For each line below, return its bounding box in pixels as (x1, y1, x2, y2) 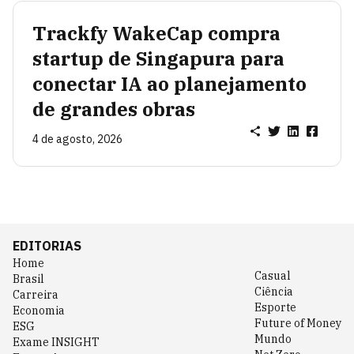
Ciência (254, 284, 293, 299)
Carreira (13, 288, 58, 303)
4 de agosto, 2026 (32, 132, 122, 147)
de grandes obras (32, 96, 195, 122)
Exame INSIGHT (13, 335, 100, 350)
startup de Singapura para (32, 46, 284, 72)
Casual (254, 269, 291, 284)
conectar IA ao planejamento (32, 71, 307, 97)
